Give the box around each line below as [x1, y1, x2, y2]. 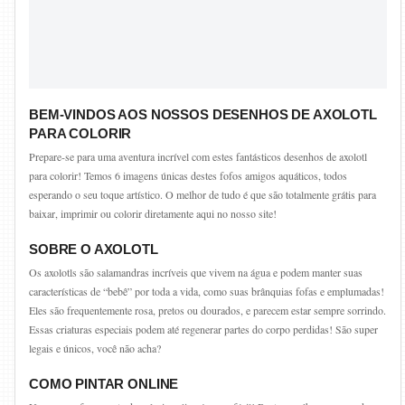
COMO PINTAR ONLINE [29, 376, 179, 391]
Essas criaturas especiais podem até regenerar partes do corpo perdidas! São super [29, 322, 378, 336]
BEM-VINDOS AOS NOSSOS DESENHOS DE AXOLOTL [29, 107, 377, 122]
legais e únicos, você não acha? [29, 341, 161, 355]
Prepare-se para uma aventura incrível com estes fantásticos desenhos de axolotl [29, 149, 367, 164]
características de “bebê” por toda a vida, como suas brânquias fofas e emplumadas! [29, 284, 384, 298]
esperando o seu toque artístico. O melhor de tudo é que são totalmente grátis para [29, 187, 376, 202]
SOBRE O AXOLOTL [29, 241, 158, 257]
